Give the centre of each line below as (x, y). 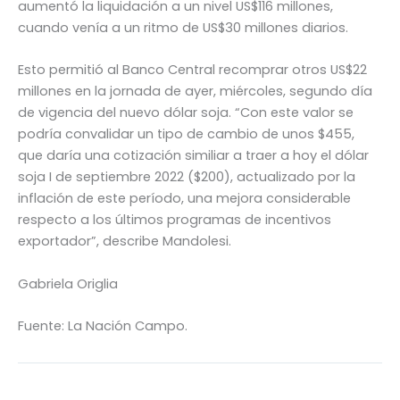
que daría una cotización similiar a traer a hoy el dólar (193, 156)
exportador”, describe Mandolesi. (125, 242)
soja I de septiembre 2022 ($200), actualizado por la (187, 177)
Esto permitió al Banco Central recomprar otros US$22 (192, 70)
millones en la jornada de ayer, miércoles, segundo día (195, 92)
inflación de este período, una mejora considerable (184, 199)
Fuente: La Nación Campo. (103, 326)
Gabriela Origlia (68, 283)
